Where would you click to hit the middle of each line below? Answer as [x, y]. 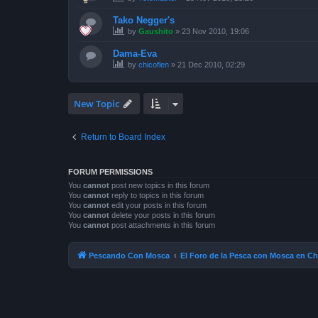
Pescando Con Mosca [129, 255]
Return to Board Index [123, 137]
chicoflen [154, 65]
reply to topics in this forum [157, 196]
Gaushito [156, 32]
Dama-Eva [135, 54]
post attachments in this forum [162, 225]
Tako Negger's [144, 21]
